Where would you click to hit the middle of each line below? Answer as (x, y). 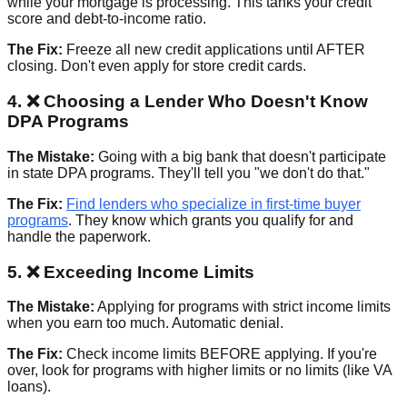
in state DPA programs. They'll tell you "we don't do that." (189, 173)
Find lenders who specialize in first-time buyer (213, 203)
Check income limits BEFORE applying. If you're (220, 354)
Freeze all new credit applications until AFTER (214, 50)
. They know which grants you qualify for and (211, 220)
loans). (29, 387)
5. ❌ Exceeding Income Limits (131, 272)
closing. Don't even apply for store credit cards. (157, 66)
